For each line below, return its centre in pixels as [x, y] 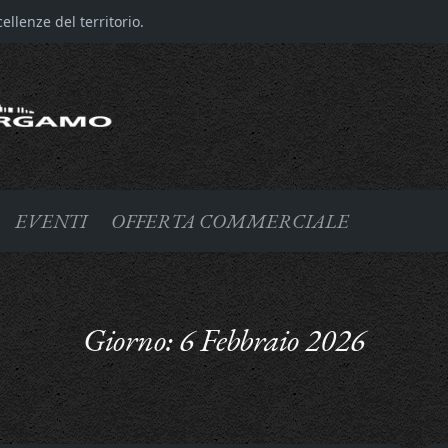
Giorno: [131, 339]
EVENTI [51, 220]
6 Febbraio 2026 [272, 339]
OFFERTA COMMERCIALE [230, 220]
